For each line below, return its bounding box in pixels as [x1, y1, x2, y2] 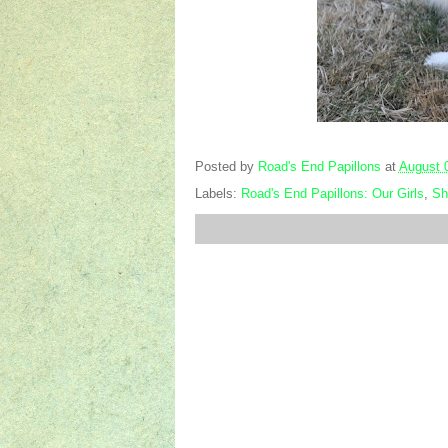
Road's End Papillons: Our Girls [240, 186, 424, 201]
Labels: [194, 186, 241, 201]
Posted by [194, 159, 258, 175]
